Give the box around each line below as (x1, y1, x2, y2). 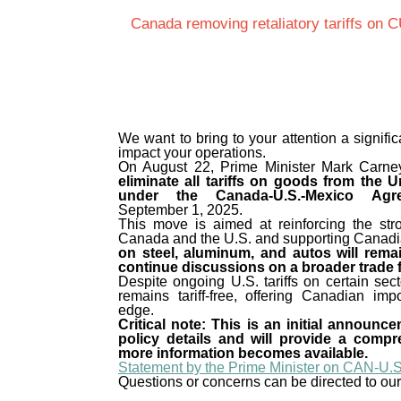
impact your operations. (118, 145, 266, 160)
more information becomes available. (118, 346, 368, 361)
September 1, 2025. (118, 202, 243, 218)
